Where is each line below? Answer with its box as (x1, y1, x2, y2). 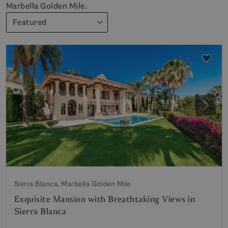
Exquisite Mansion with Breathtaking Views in (14, 193, 195, 205)
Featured (13, 17, 47, 27)
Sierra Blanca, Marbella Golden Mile (14, 179, 131, 188)
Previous (21, 105, 53, 116)
